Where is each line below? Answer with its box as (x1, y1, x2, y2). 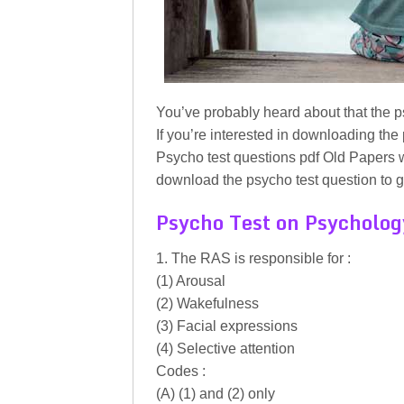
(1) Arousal (156, 273, 225, 289)
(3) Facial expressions (156, 318, 298, 334)
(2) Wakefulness (156, 296, 259, 311)
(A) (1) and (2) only (156, 386, 275, 401)
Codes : (156, 363, 206, 379)
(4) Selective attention (156, 341, 295, 356)
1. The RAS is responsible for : (156, 251, 351, 266)
